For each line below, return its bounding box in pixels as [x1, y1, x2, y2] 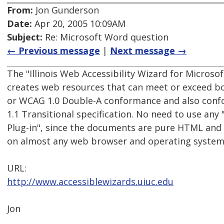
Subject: [7, 31, 42, 43]
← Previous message [7, 44, 100, 57]
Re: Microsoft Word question [42, 31, 168, 43]
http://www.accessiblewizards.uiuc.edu [7, 175, 173, 188]
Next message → [110, 44, 186, 57]
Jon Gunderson [33, 4, 99, 16]
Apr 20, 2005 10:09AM [32, 17, 125, 30]
